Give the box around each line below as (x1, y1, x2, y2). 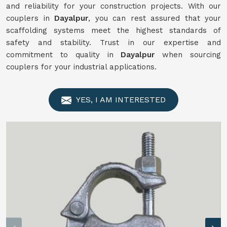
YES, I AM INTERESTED (74, 95, 166, 104)
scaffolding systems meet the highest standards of (6, 26, 221, 35)
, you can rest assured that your (88, 14, 221, 23)
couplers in (6, 14, 54, 23)
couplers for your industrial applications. (6, 62, 157, 71)
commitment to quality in (6, 50, 121, 59)
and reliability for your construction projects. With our (6, 2, 221, 11)
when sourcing (155, 50, 221, 59)
